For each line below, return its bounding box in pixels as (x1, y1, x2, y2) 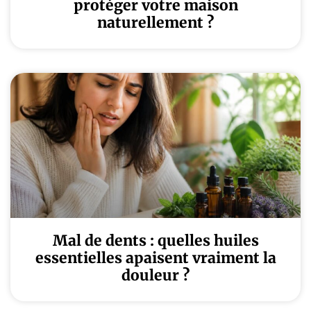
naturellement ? (97, 13, 214, 32)
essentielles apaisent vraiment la (35, 249, 276, 267)
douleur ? (121, 266, 190, 285)
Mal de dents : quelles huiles (52, 231, 259, 250)
